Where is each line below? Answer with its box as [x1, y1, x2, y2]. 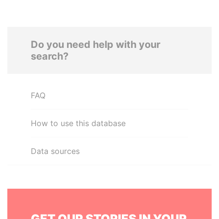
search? [31, 50, 68, 62]
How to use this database [31, 118, 126, 128]
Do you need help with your [31, 39, 160, 50]
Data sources [31, 146, 80, 156]
